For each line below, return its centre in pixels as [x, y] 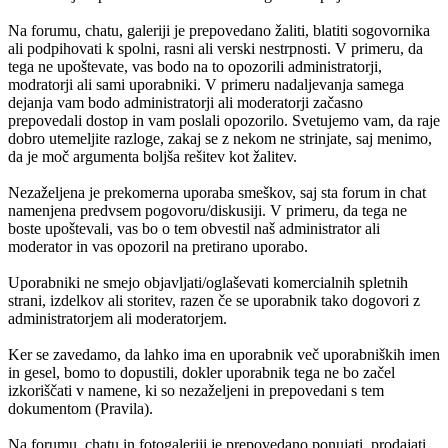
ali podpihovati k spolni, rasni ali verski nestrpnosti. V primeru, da [215, 48]
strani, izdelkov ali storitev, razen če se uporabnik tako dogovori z [214, 300]
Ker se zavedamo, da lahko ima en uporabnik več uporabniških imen [224, 354]
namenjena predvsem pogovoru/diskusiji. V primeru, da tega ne [207, 210]
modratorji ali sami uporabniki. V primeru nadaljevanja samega [206, 84]
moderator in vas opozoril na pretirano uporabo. [158, 246]
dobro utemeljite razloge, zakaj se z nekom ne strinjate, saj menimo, [220, 138]
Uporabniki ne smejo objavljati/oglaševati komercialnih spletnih [208, 282]
